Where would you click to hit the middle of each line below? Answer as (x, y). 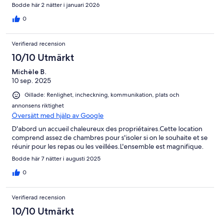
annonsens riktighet (38, 105)
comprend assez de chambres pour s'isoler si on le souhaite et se (110, 137)
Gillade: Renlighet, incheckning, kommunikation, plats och (102, 95)
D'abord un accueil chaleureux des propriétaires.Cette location (107, 128)
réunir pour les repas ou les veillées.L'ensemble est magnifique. (108, 146)
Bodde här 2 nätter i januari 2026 (56, 5)
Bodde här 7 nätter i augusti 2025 (56, 158)
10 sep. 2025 (31, 81)
